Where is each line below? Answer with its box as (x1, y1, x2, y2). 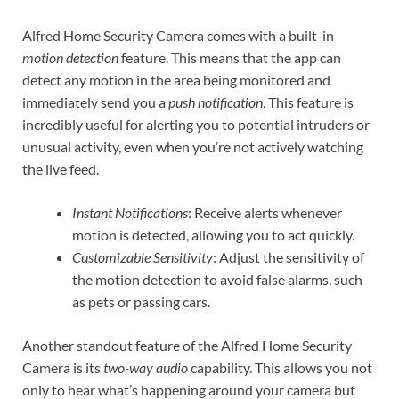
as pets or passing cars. (72, 292, 210, 310)
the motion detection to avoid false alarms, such (72, 270, 362, 288)
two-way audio (103, 358, 188, 376)
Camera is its (22, 358, 103, 376)
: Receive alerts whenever (188, 203, 342, 221)
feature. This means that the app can (118, 48, 341, 66)
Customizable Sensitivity (72, 248, 213, 265)
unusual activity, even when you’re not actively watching (22, 137, 363, 155)
